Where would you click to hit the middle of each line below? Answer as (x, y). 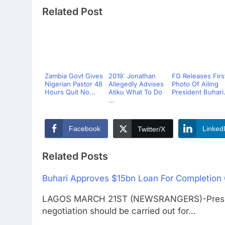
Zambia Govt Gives (74, 76)
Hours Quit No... (70, 92)
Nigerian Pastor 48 (74, 84)
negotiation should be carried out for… (119, 211)
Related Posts (75, 156)
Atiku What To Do (135, 92)
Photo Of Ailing (195, 84)
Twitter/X (151, 129)
